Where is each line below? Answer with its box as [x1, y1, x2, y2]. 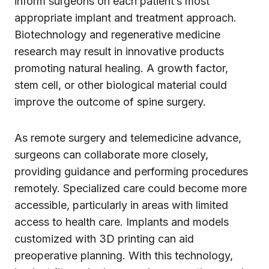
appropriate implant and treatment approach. [14, 11, 237, 24]
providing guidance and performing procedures [14, 165, 248, 178]
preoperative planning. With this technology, [14, 249, 233, 262]
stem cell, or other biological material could [14, 79, 227, 91]
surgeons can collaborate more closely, [14, 148, 208, 161]
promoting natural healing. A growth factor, [14, 62, 228, 74]
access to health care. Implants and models [14, 216, 229, 228]
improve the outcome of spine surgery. [14, 95, 206, 108]
